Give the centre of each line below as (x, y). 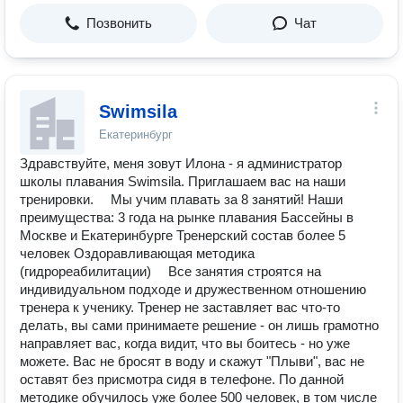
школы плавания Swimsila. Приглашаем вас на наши (183, 181)
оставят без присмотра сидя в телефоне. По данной (182, 379)
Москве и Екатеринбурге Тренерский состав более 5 (183, 235)
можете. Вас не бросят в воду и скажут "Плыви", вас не (192, 361)
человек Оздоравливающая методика (137, 253)
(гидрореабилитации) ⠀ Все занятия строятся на (170, 271)
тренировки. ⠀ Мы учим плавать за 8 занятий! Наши (181, 199)
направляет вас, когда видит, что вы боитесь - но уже (185, 343)
